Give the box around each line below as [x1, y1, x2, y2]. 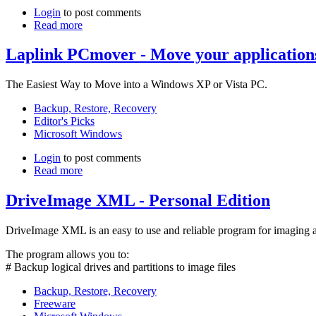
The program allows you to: [6, 248, 129, 261]
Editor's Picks [34, 115, 95, 128]
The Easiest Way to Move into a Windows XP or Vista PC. [6, 78, 267, 91]
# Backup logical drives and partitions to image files [6, 261, 236, 274]
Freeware [34, 298, 75, 310]
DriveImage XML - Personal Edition [6, 191, 270, 210]
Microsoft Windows [34, 128, 122, 140]
